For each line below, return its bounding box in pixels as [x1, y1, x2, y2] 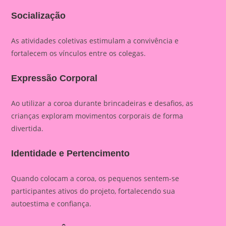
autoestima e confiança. [11, 199, 92, 208]
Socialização [11, 11, 66, 21]
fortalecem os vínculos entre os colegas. [11, 48, 146, 58]
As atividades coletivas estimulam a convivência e [11, 36, 179, 45]
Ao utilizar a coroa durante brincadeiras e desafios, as [11, 98, 194, 108]
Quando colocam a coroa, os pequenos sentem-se [11, 174, 180, 183]
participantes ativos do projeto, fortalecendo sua [11, 186, 176, 196]
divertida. [11, 124, 44, 133]
